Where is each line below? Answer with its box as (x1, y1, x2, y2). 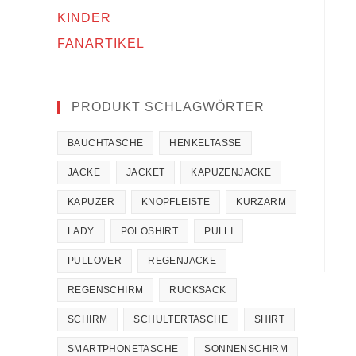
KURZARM (236, 196, 287, 207)
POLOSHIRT (120, 226, 179, 237)
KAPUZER (68, 196, 115, 207)
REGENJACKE (148, 255, 217, 266)
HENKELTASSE (169, 137, 242, 149)
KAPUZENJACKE (191, 167, 272, 178)
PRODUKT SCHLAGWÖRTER (72, 100, 265, 114)
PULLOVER (68, 255, 122, 266)
